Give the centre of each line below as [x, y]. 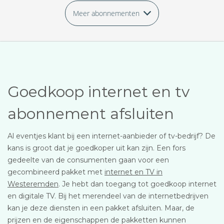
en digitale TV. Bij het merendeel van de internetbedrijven [108, 196]
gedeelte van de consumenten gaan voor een [88, 160]
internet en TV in [133, 172]
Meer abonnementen [106, 13]
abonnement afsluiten [91, 114]
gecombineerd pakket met [56, 172]
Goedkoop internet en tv [98, 92]
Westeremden [33, 184]
